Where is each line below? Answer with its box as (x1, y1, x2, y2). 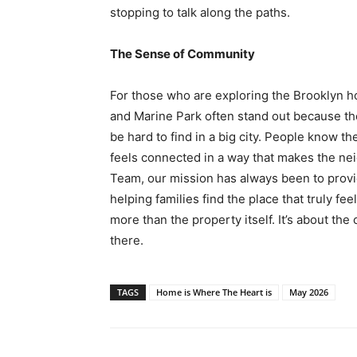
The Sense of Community (110, 46, 255, 62)
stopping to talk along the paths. (110, 5, 290, 21)
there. (110, 233, 143, 249)
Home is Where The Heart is (156, 286, 272, 299)
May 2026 (289, 286, 328, 299)
